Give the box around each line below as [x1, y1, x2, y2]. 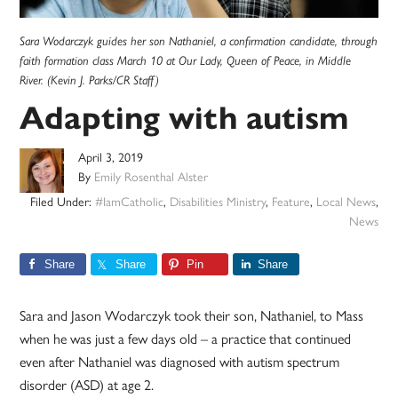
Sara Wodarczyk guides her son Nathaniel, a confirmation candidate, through [20, 34, 378, 49]
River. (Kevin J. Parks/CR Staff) [20, 73, 160, 88]
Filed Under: [29, 195, 95, 211]
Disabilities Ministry [169, 195, 266, 211]
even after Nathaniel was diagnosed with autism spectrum [20, 354, 340, 371]
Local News [315, 195, 376, 211]
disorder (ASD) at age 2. [20, 377, 155, 394]
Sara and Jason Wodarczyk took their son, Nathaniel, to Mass [20, 307, 364, 325]
